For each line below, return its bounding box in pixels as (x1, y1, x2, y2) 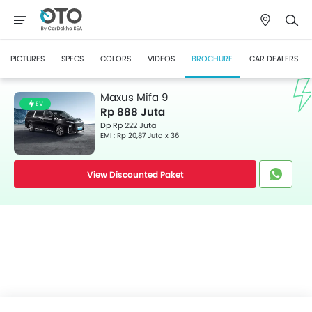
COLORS (100, 53, 131, 64)
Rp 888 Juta (100, 104, 165, 119)
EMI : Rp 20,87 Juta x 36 (100, 130, 179, 141)
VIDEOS (148, 53, 175, 64)
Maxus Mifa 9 (100, 90, 168, 104)
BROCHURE (192, 53, 233, 64)
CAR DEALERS (249, 53, 298, 64)
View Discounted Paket (86, 169, 184, 180)
